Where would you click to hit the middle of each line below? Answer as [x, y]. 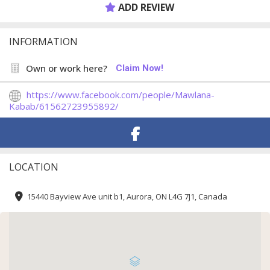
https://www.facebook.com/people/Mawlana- [121, 95]
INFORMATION [43, 42]
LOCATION [34, 167]
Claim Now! [140, 68]
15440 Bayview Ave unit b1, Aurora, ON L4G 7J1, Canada [127, 196]
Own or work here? [67, 68]
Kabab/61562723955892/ [64, 106]
